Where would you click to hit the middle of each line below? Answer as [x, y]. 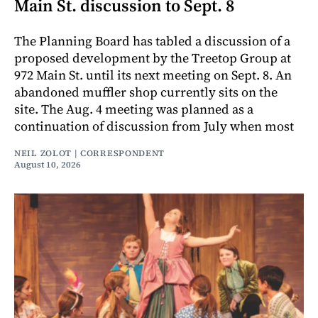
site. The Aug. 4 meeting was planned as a [134, 109]
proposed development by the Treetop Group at [153, 58]
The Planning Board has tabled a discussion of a [152, 41]
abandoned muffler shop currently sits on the [146, 92]
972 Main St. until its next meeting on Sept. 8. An [153, 75]
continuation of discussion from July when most [154, 126]
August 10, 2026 [48, 165]
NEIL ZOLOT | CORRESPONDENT [90, 154]
